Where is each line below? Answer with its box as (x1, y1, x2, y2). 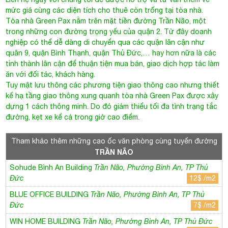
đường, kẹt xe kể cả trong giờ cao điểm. (6, 110, 140, 119)
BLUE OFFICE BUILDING (10, 187, 91, 196)
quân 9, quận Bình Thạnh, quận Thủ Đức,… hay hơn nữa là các (6, 46, 217, 54)
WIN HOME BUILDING (10, 214, 83, 223)
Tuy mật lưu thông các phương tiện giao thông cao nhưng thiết (6, 78, 220, 87)
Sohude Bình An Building (10, 160, 95, 169)
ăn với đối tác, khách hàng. (6, 67, 96, 76)
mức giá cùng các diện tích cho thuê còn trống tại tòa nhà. (6, 3, 204, 12)
